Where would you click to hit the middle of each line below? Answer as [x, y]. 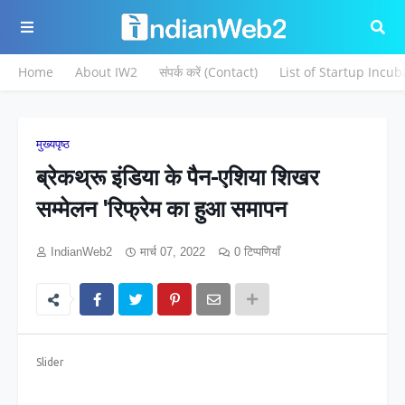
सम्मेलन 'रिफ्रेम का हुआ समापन [161, 209]
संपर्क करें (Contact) [208, 72]
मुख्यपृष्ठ [53, 144]
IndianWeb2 [81, 252]
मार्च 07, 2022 [173, 252]
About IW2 [106, 72]
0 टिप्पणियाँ [257, 252]
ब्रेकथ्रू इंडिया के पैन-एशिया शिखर [178, 177]
